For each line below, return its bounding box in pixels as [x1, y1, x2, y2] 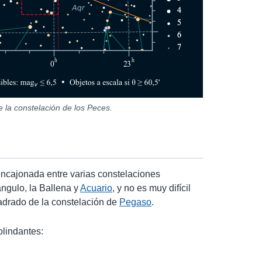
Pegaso [119, 196, 151, 207]
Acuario [80, 182, 112, 193]
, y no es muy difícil [112, 182, 191, 193]
